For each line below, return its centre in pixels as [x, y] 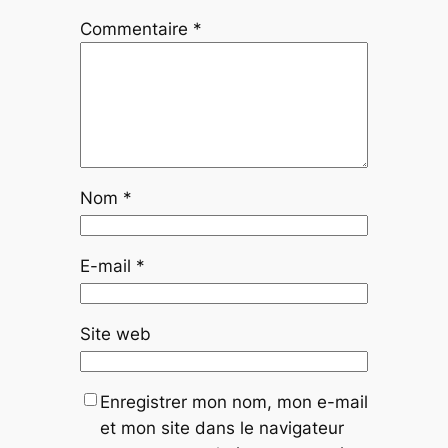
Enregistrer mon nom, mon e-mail [233, 401]
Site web [115, 333]
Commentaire [136, 28]
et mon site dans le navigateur [221, 427]
